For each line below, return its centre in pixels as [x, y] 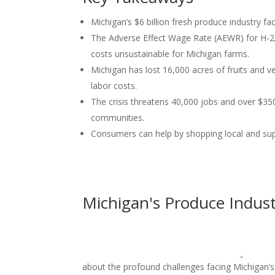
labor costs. [114, 85]
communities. [118, 117]
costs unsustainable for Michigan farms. [170, 53]
